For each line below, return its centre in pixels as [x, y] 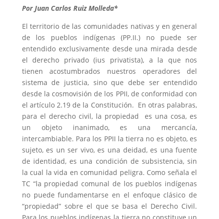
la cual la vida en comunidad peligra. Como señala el [109, 172]
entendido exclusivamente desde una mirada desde [109, 48]
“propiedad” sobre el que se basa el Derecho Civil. [109, 206]
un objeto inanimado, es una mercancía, [109, 127]
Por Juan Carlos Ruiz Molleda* [70, 8]
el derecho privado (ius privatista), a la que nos [109, 60]
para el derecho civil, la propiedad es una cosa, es [109, 116]
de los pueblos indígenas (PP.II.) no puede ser [109, 37]
